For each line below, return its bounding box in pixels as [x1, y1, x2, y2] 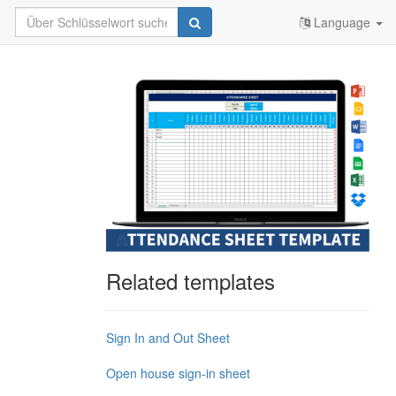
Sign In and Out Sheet [105, 329, 230, 347]
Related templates [105, 265, 275, 297]
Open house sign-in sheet [105, 364, 250, 383]
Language [310, 13, 374, 31]
